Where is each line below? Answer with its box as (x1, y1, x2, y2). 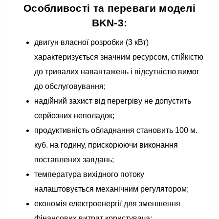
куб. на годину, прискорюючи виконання (34, 141, 178, 149)
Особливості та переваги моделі (23, 2, 196, 14)
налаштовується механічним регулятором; (34, 185, 189, 193)
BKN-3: (91, 17, 128, 28)
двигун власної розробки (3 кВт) (34, 38, 149, 46)
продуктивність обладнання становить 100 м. (34, 126, 197, 134)
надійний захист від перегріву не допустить (34, 97, 191, 105)
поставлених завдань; (34, 155, 114, 164)
